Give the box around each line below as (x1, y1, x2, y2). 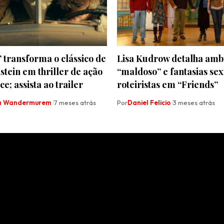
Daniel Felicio (127, 98, 170, 107)
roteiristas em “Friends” (117, 78, 218, 91)
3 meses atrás (173, 98, 215, 107)
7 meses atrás (54, 98, 96, 107)
